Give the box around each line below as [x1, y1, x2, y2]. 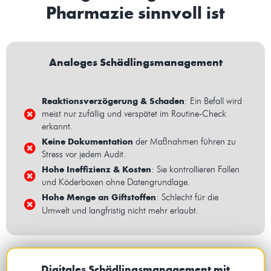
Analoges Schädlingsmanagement [48, 55, 223, 70]
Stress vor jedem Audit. [41, 149, 126, 160]
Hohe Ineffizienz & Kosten [41, 163, 151, 175]
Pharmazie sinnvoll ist [46, 2, 225, 24]
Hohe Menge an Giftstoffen [41, 191, 156, 203]
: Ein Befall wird [184, 96, 242, 107]
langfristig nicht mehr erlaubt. [88, 205, 198, 217]
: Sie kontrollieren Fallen [151, 164, 240, 175]
